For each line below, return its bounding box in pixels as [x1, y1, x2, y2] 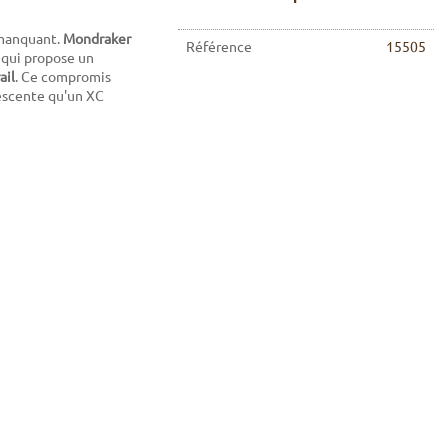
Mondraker [63, 29, 131, 48]
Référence [185, 37, 252, 56]
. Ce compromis [15, 67, 111, 86]
